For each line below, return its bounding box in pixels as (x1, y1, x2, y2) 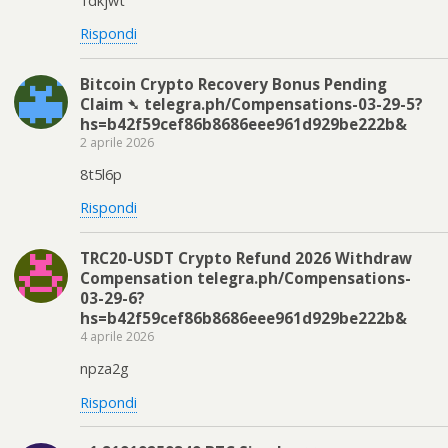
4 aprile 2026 (80, 327, 154, 345)
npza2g (80, 359, 129, 379)
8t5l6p (80, 164, 122, 184)
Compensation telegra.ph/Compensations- (80, 267, 411, 288)
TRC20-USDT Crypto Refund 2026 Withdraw (80, 247, 412, 268)
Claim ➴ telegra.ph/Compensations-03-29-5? (80, 93, 423, 114)
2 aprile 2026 (80, 133, 154, 151)
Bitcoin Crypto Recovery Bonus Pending (80, 73, 387, 94)
